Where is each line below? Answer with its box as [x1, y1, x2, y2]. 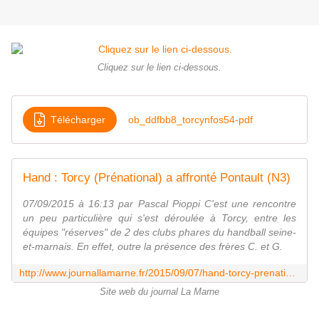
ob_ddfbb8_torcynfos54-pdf [128, 113, 253, 125]
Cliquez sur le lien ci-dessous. [98, 63, 221, 73]
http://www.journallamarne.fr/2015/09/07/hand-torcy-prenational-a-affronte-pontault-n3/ [286, 267, 296, 279]
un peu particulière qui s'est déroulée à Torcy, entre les [23, 212, 296, 224]
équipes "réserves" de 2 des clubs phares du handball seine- [23, 226, 296, 239]
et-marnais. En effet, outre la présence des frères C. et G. [23, 241, 283, 253]
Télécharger [51, 113, 105, 125]
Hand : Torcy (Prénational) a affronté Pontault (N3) [23, 171, 291, 185]
